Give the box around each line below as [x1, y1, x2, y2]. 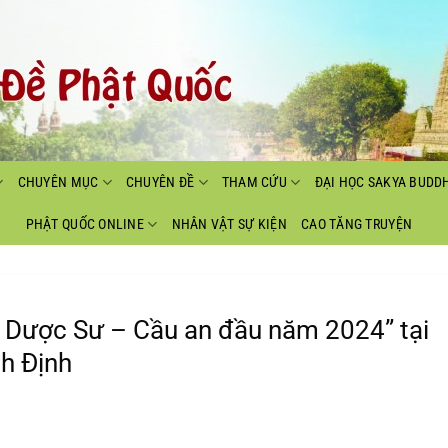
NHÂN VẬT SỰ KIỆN [171, 216, 287, 232]
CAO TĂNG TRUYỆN [300, 216, 413, 232]
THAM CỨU [221, 174, 288, 190]
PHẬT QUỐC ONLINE [25, 216, 145, 232]
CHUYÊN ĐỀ [125, 174, 195, 190]
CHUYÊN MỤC [17, 174, 99, 190]
